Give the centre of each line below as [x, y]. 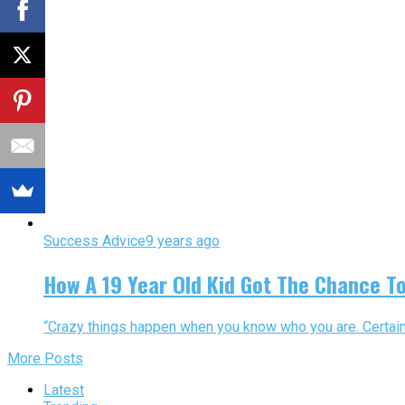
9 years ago [183, 241]
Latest [64, 391]
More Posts [45, 359]
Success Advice [94, 241]
